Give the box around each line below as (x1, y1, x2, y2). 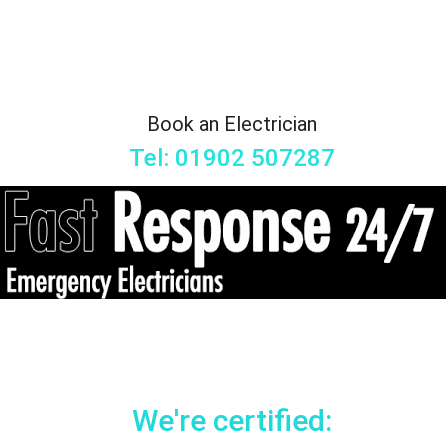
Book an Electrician (146, 111, 317, 136)
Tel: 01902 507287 (128, 143, 335, 172)
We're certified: (131, 403, 332, 439)
